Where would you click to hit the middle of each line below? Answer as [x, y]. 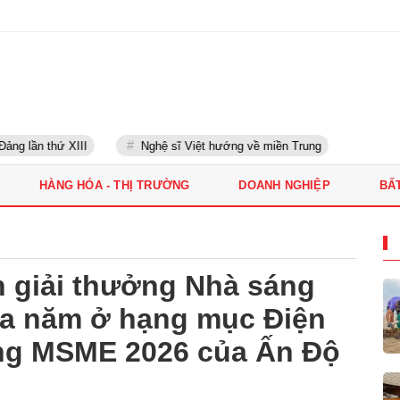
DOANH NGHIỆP [284, 185]
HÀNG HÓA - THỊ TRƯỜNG [115, 185]
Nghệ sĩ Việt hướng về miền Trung [217, 146]
